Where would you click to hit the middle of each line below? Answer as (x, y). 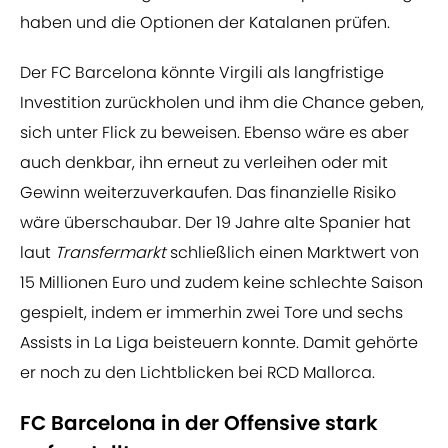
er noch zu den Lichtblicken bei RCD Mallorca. (197, 373)
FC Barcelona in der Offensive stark (199, 423)
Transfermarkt (110, 253)
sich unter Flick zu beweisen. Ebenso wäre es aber (214, 133)
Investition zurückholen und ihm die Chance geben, (222, 103)
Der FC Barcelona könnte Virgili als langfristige (202, 73)
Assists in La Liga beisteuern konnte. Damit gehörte (219, 343)
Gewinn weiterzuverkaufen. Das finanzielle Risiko (208, 193)
